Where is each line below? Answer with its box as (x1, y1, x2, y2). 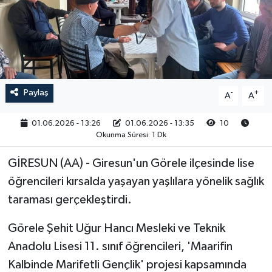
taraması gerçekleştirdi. (7, 194, 132, 206)
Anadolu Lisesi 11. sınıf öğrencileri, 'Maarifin (7, 240, 233, 253)
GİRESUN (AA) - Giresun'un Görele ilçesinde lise (7, 157, 254, 170)
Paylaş (23, 88, 49, 98)
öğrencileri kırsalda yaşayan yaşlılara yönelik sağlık (7, 175, 264, 188)
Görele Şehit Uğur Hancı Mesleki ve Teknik (7, 222, 225, 235)
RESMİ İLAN (32, 16, 90, 27)
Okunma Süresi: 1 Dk (95, 131, 166, 139)
